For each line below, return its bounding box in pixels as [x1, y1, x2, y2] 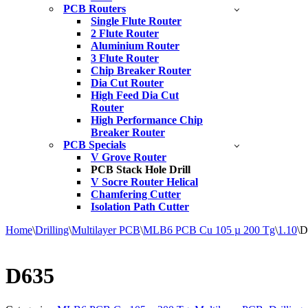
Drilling [35, 224, 69, 236]
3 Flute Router [91, 52, 159, 64]
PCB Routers [63, 3, 126, 14]
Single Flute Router [91, 15, 181, 27]
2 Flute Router [91, 27, 159, 39]
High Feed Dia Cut [91, 89, 179, 101]
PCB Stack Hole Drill [91, 164, 190, 175]
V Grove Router [91, 151, 166, 163]
